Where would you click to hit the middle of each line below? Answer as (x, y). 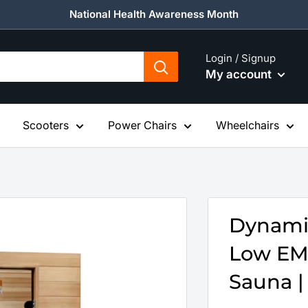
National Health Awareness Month (154, 14)
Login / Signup (241, 58)
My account (240, 74)
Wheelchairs (247, 125)
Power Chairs (142, 125)
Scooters (46, 125)
